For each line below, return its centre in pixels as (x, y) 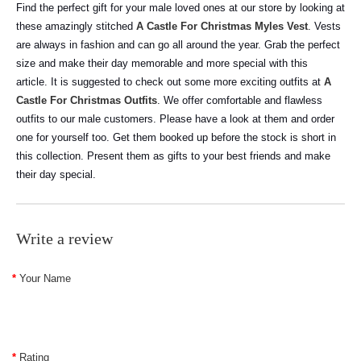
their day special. (56, 174)
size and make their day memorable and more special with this (162, 63)
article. (33, 82)
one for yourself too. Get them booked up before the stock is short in (176, 137)
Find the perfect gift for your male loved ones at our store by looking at (180, 8)
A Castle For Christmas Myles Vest (222, 26)
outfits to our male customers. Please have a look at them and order (175, 119)
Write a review (64, 239)
